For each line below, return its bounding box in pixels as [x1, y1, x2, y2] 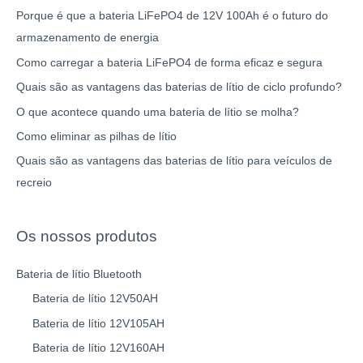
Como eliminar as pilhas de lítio [16, 130, 177, 143]
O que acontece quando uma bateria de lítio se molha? [16, 105, 299, 118]
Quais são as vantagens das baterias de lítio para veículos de [16, 155, 332, 168]
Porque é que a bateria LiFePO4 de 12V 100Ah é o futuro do [16, 10, 328, 23]
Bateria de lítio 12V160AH [32, 342, 164, 355]
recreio [16, 177, 52, 190]
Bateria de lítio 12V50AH [32, 293, 158, 305]
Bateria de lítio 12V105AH [32, 317, 164, 330]
